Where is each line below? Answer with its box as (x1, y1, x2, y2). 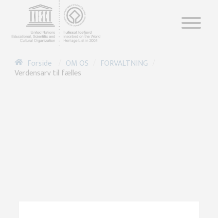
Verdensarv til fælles (15, 67, 81, 80)
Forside (27, 57, 52, 71)
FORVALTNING (100, 57, 148, 71)
